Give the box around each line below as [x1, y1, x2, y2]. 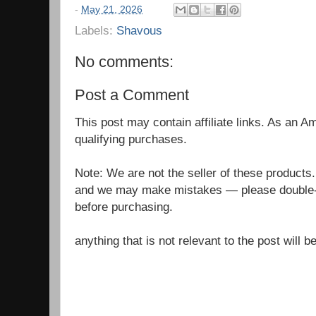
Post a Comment [75, 85, 189, 104]
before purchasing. [75, 200, 173, 214]
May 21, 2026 [81, 4, 142, 15]
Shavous [116, 23, 162, 38]
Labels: [75, 23, 116, 38]
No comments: [75, 53, 174, 71]
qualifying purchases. [75, 132, 187, 147]
